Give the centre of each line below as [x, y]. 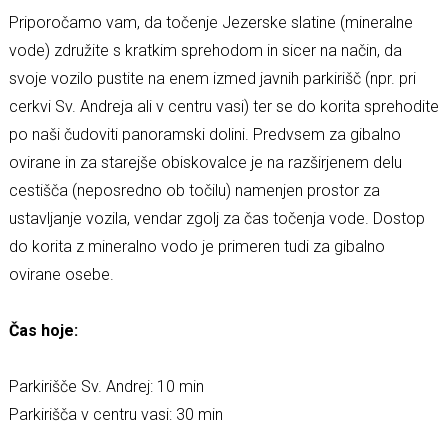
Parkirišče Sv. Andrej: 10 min [106, 386]
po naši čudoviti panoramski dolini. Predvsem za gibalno [204, 134]
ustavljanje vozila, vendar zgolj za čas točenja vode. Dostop [216, 218]
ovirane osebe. [61, 274]
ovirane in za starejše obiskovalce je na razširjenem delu [205, 162]
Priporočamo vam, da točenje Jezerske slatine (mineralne [210, 22]
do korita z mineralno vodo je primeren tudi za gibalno [196, 246]
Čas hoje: [43, 330]
